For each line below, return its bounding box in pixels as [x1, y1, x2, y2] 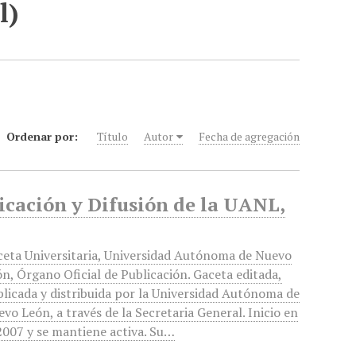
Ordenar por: [6, 129, 82, 144]
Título [97, 129, 129, 144]
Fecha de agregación [199, 129, 300, 144]
